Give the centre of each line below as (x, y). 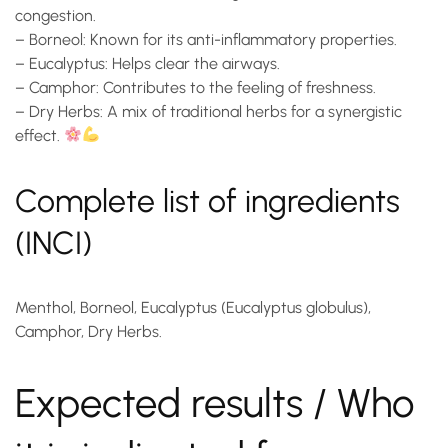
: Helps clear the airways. (192, 63)
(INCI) (53, 242)
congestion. (55, 15)
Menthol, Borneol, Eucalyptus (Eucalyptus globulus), (193, 307)
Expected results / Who (214, 402)
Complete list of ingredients (207, 200)
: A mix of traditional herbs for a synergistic (251, 111)
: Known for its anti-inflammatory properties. (240, 39)
